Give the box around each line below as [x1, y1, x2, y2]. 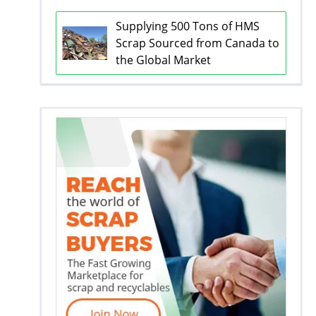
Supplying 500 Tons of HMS [115, 18, 260, 34]
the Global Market [115, 52, 211, 68]
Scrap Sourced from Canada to [115, 35, 279, 51]
